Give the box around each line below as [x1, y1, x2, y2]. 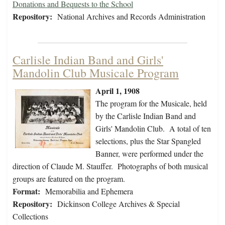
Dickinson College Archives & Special [57, 198, 180, 209]
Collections [13, 211, 48, 222]
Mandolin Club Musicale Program [13, 65, 179, 81]
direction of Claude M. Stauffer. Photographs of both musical [13, 161, 208, 172]
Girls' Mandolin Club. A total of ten [95, 123, 211, 134]
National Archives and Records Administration [57, 11, 205, 22]
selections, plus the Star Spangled [95, 136, 201, 147]
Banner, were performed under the [95, 148, 203, 159]
